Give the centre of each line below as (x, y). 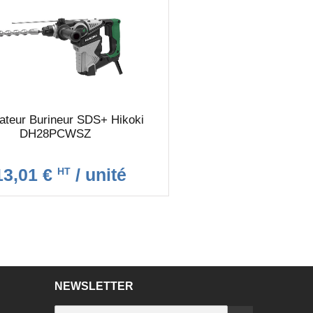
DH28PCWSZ (56, 134)
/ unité (99, 175)
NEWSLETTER (94, 286)
